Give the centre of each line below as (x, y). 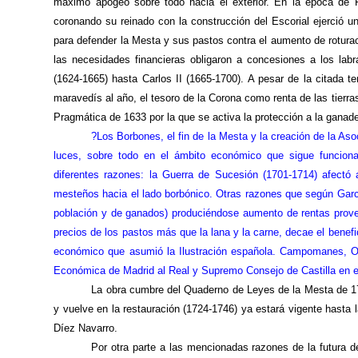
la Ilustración (197, 252)
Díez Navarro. (86, 328)
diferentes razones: (101, 175)
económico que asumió (110, 252)
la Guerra (171, 175)
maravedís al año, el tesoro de (126, 98)
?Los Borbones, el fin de (149, 137)
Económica (80, 271)
